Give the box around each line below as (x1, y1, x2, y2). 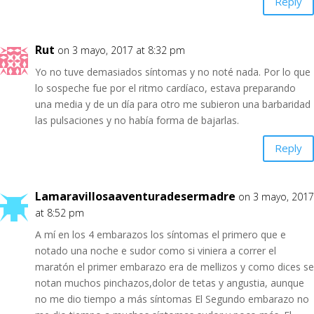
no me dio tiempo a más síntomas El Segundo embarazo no (35, 292, 309, 306)
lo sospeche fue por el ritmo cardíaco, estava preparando (35, 81, 296, 95)
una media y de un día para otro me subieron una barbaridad (35, 97, 310, 111)
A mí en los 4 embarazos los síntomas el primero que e (35, 227, 286, 241)
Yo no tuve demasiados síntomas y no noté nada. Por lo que (35, 64, 310, 78)
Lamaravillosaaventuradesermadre (35, 188, 235, 204)
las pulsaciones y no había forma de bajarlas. (35, 113, 239, 127)
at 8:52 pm (35, 205, 84, 219)
